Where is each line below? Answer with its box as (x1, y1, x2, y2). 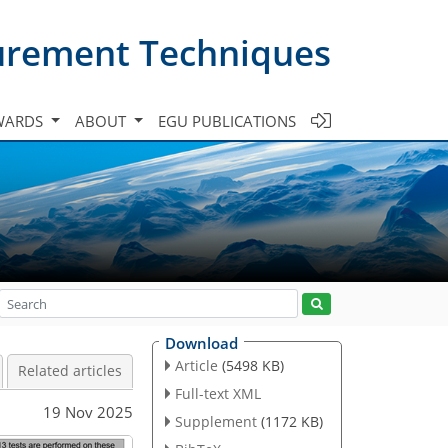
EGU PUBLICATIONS (158, 110, 296, 131)
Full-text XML (174, 383, 261, 403)
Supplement (174, 411, 257, 431)
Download (165, 333, 238, 353)
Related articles (18, 362, 122, 380)
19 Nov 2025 (43, 401, 133, 422)
